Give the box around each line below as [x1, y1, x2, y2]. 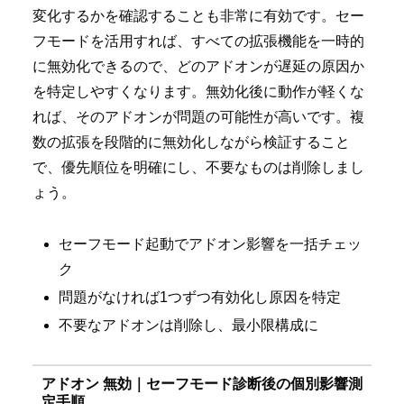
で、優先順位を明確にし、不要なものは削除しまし [32, 160, 364, 176]
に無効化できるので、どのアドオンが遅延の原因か [32, 59, 364, 75]
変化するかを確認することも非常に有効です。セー [32, 8, 364, 24]
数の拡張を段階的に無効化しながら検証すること [32, 134, 350, 151]
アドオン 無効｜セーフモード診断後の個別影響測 [41, 375, 363, 391]
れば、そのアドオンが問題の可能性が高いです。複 [32, 109, 364, 125]
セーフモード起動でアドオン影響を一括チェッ [59, 235, 363, 252]
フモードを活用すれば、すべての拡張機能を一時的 [32, 33, 364, 50]
